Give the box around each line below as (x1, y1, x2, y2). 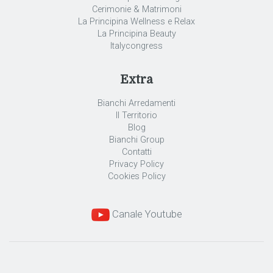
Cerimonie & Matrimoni (91, 4, 182, 15)
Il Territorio (116, 110, 157, 121)
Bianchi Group (108, 134, 165, 145)
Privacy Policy (109, 158, 164, 169)
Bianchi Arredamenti (97, 97, 175, 108)
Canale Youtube (109, 207, 182, 220)
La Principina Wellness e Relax (78, 16, 195, 27)
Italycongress (110, 41, 163, 52)
